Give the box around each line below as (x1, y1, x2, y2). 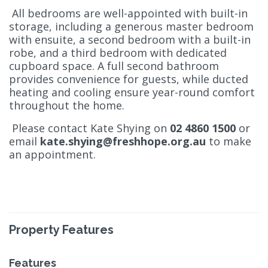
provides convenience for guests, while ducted (9, 71, 248, 86)
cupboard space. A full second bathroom (9, 58, 219, 73)
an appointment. (9, 147, 96, 162)
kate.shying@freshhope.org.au (40, 133, 206, 148)
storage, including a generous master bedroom (9, 19, 254, 33)
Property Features (9, 222, 114, 237)
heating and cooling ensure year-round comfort (9, 84, 255, 99)
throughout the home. (9, 98, 124, 112)
